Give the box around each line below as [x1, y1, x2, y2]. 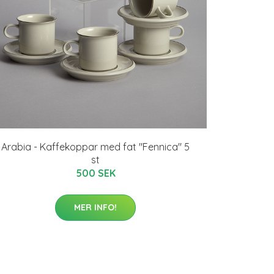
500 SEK [75, 167, 116, 179]
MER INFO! [74, 202, 117, 213]
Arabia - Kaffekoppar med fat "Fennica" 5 [1, 141, 190, 153]
